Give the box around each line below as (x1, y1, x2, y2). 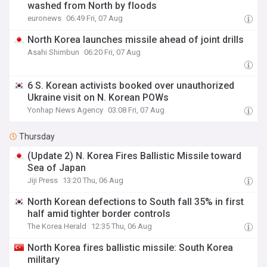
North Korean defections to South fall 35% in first (27, 196, 244, 207)
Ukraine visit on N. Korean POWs (27, 92, 169, 103)
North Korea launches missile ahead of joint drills (27, 34, 244, 45)
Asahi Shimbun (27, 48, 80, 57)
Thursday (19, 132, 55, 141)
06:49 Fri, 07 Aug (66, 14, 123, 23)
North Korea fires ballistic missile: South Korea (27, 242, 234, 253)
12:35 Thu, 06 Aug (91, 222, 153, 231)
